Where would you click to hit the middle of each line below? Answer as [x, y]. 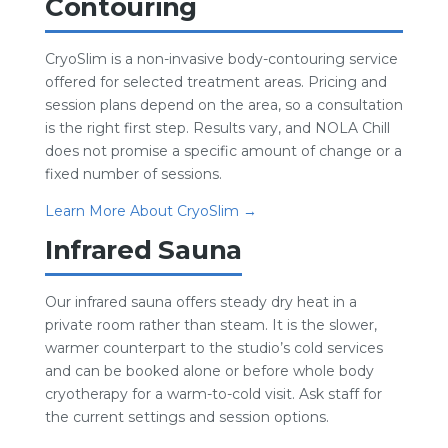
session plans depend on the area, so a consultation [223, 105]
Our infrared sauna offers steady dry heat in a [200, 302]
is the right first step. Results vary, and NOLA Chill [217, 128]
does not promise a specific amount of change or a [223, 151]
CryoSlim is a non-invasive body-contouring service [221, 59]
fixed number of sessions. [133, 174]
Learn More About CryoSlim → [150, 211]
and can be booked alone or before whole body [209, 371]
